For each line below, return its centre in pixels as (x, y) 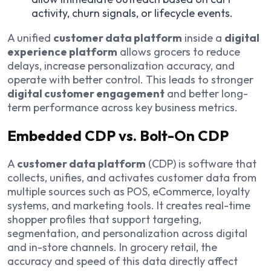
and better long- (206, 94)
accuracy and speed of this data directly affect (122, 261)
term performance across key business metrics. (122, 108)
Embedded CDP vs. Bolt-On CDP (118, 136)
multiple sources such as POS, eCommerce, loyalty (129, 192)
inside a (203, 38)
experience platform (62, 52)
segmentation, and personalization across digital (127, 233)
